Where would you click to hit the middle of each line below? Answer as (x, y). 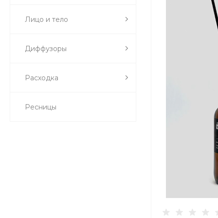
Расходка (42, 78)
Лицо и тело (46, 19)
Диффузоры (46, 48)
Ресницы (41, 107)
